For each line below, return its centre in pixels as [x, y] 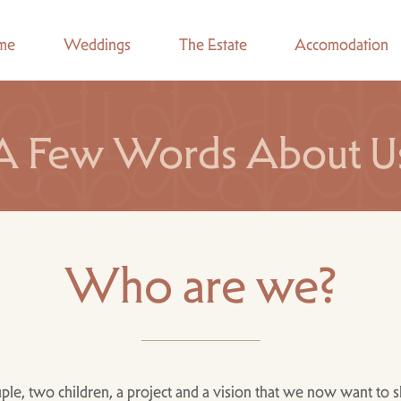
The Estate [213, 44]
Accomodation [341, 44]
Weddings [97, 44]
